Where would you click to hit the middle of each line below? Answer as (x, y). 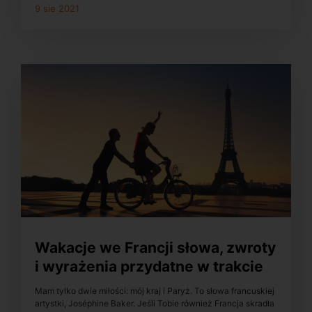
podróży (64, 286)
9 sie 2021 (57, 9)
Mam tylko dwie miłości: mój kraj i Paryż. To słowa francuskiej (155, 290)
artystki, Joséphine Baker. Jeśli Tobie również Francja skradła (155, 303)
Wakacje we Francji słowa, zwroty (155, 248)
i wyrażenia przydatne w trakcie (149, 267)
